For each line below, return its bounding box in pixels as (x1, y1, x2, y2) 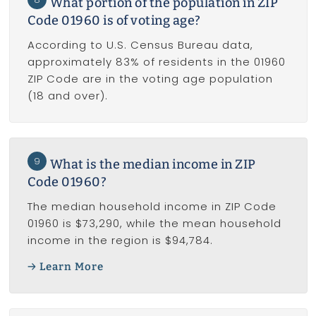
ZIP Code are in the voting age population (27, 71, 273, 87)
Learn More (39, 260, 104, 273)
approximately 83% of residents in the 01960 (27, 54, 286, 70)
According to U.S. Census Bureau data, (27, 37, 253, 53)
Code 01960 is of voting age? (27, 13, 201, 29)
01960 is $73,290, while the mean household (27, 216, 281, 231)
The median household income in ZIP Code (27, 199, 276, 214)
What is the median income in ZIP (49, 157, 256, 173)
